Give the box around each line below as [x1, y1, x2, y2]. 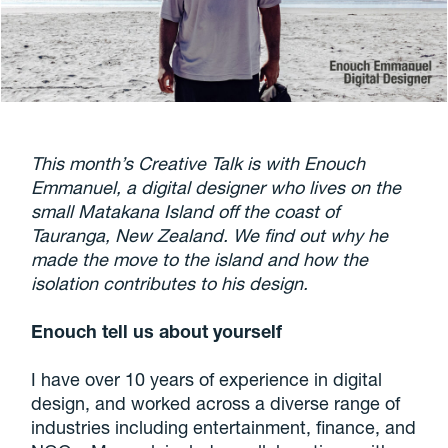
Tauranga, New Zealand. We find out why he [31, 224, 389, 247]
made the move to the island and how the [31, 248, 369, 271]
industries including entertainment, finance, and [31, 416, 417, 439]
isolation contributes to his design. [31, 272, 309, 295]
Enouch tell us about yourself [31, 320, 283, 343]
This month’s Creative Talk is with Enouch [31, 152, 366, 175]
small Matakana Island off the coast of [31, 200, 340, 223]
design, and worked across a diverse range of [31, 392, 401, 415]
